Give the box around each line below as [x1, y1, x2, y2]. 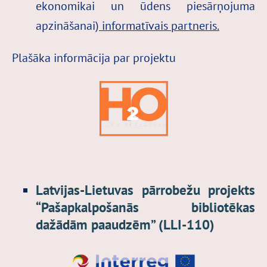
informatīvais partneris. [99, 17, 219, 33]
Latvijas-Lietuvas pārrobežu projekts [36, 181, 255, 198]
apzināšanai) [36, 17, 99, 33]
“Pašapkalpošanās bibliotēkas [36, 198, 255, 216]
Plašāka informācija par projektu [12, 49, 176, 65]
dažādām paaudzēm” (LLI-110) [36, 215, 215, 233]
